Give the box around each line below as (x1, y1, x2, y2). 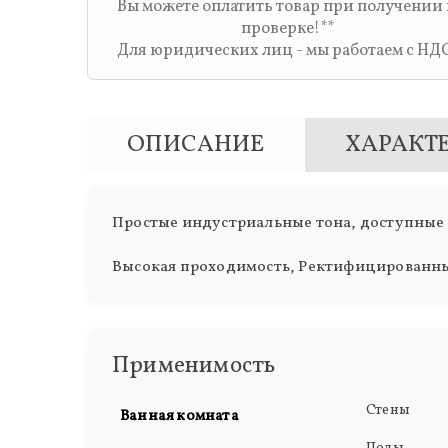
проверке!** (240, 17, 334, 41)
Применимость (112, 350, 276, 383)
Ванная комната (120, 406, 239, 428)
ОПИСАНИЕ (126, 128, 264, 163)
